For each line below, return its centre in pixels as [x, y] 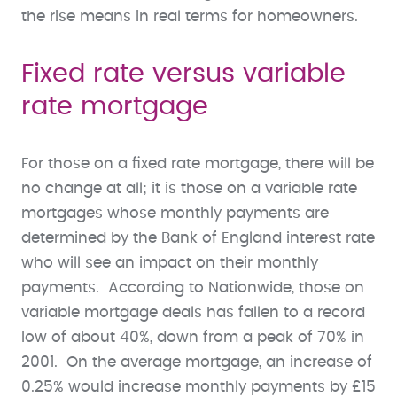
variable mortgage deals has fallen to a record [193, 312]
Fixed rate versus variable [183, 74]
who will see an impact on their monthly [170, 263]
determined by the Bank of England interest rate [198, 238]
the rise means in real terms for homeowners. [190, 16]
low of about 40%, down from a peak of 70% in [193, 337]
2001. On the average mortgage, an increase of [197, 362]
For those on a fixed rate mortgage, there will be [198, 163]
